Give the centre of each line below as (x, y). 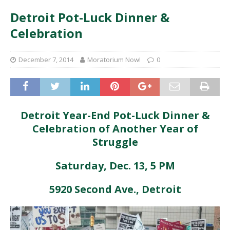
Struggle (115, 142)
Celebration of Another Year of (115, 129)
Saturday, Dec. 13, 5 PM (115, 166)
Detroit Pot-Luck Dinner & (90, 17)
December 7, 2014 (46, 60)
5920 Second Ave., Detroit (115, 189)
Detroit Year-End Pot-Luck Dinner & (115, 115)
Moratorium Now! (114, 60)
